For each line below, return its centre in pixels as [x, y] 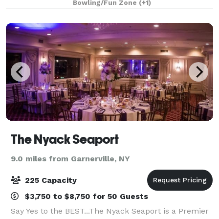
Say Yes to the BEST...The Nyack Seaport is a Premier [110, 211]
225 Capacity [50, 180]
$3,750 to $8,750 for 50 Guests [85, 196]
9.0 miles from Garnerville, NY [70, 158]
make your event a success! [63, 11]
